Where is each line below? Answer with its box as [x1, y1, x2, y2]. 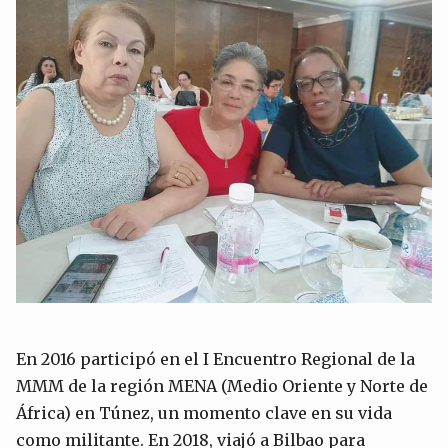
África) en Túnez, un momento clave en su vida [16, 402, 392, 423]
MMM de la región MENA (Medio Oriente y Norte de [16, 375, 428, 396]
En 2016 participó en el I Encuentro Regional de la [16, 348, 415, 369]
